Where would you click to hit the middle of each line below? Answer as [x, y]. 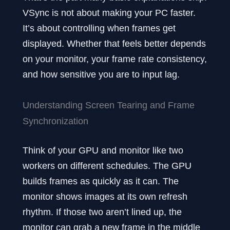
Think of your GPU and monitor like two [103, 150]
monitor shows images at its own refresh [105, 197]
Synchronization [55, 121]
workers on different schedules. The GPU [107, 166]
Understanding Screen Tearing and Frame [109, 105]
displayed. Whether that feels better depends [114, 43]
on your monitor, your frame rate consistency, [115, 59]
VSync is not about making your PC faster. [109, 12]
